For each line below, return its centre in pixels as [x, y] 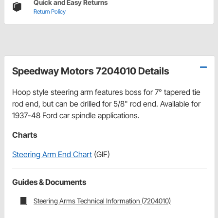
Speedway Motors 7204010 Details [91, 71]
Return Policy [50, 12]
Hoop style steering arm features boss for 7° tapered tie [106, 92]
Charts [25, 135]
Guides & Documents [49, 182]
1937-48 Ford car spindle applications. [76, 116]
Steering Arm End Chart [52, 154]
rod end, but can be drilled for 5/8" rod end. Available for [106, 104]
